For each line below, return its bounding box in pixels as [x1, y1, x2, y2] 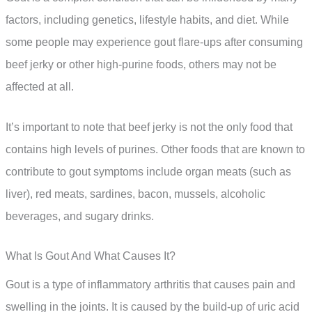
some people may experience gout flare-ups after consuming [6, 36, 303, 49]
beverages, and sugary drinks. [6, 210, 154, 222]
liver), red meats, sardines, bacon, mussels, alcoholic [6, 187, 265, 200]
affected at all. [6, 81, 74, 93]
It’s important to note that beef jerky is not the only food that [6, 120, 292, 133]
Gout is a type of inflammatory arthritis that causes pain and [6, 279, 295, 291]
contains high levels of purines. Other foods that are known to [6, 143, 305, 155]
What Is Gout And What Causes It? [6, 250, 175, 263]
